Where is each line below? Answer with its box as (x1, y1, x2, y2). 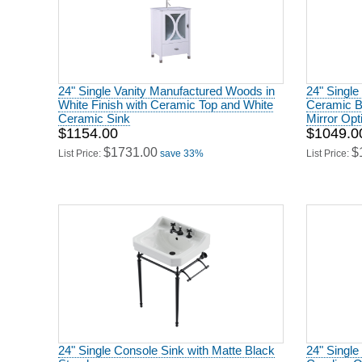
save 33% (160, 142, 204, 154)
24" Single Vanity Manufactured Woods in (58, 78, 275, 92)
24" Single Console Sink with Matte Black (58, 338, 275, 351)
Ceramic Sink (58, 106, 130, 120)
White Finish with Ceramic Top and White (58, 92, 273, 106)
